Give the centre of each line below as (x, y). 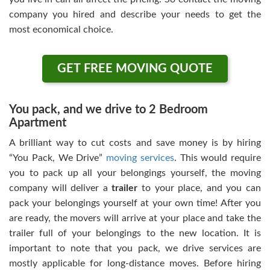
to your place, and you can (199, 188)
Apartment (38, 123)
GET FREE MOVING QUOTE (135, 69)
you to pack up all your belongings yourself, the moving (135, 173)
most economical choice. (61, 30)
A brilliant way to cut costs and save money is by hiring (135, 143)
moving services (140, 158)
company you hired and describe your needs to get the (135, 15)
